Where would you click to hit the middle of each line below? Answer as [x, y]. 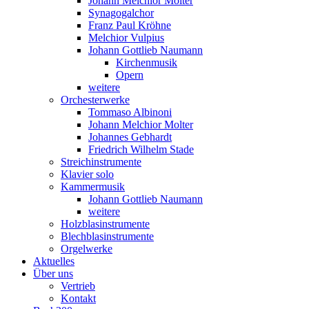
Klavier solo [87, 174]
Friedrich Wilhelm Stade [141, 149]
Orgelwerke [87, 249]
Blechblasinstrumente [107, 236]
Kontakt [78, 298]
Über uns [53, 273]
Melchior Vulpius [126, 38]
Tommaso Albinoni [130, 112]
